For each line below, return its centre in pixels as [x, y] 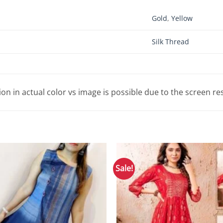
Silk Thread [170, 42]
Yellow [182, 18]
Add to [88, 170]
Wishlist [89, 177]
